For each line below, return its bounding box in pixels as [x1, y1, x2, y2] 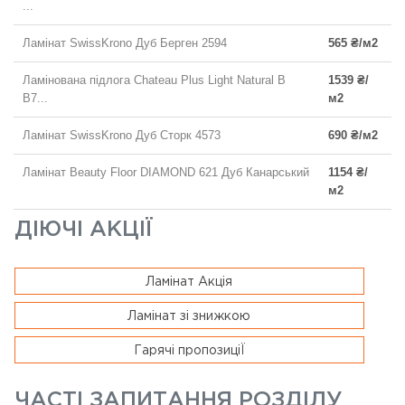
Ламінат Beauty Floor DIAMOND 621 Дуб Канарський [23, 165, 309, 179]
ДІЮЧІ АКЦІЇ [14, 219, 153, 240]
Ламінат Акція [146, 276, 232, 287]
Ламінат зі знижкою [127, 310, 250, 322]
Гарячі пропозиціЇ [133, 344, 245, 356]
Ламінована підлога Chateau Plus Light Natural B [23, 72, 286, 87]
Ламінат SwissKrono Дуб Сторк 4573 [23, 127, 221, 142]
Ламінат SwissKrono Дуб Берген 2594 [23, 35, 227, 50]
